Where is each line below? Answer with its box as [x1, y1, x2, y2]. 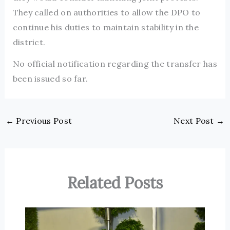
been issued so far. [12, 73, 88, 84]
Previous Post [13, 115, 72, 126]
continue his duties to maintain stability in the [12, 22, 199, 32]
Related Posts [67, 173, 163, 193]
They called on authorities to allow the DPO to [12, 7, 201, 17]
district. [12, 36, 46, 47]
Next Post [174, 115, 217, 126]
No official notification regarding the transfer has [12, 58, 217, 69]
